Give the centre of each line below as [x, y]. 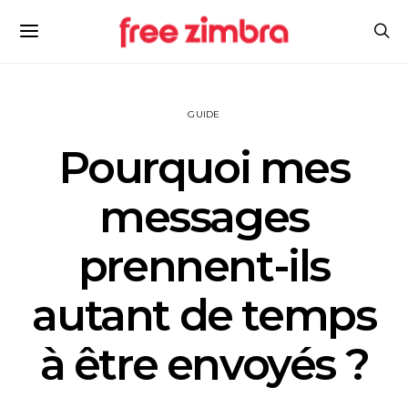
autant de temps [204, 315]
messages [204, 217]
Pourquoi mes [204, 168]
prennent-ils [204, 266]
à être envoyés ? [204, 364]
